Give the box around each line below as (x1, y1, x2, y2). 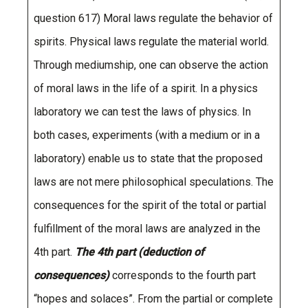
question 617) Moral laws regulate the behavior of (34, 12, 273, 25)
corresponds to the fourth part (109, 269, 256, 283)
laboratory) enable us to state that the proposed (34, 152, 263, 166)
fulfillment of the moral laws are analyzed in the (34, 222, 261, 236)
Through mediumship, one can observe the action (34, 58, 268, 72)
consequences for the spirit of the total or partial (34, 199, 266, 212)
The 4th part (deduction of (75, 245, 204, 259)
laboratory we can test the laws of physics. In (34, 105, 251, 119)
